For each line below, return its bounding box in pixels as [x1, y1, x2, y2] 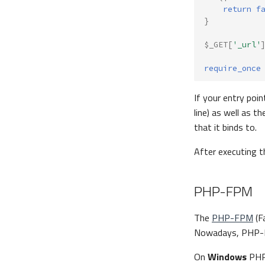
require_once [204, 63, 261, 73]
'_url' [232, 39, 261, 50]
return [223, 4, 251, 14]
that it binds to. [194, 119, 257, 134]
